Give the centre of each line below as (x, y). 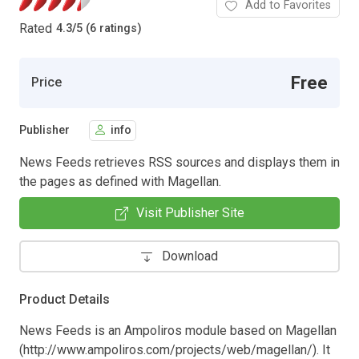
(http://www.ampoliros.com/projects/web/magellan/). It (175, 349)
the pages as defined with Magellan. (120, 181)
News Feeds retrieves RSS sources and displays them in (179, 162)
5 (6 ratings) (109, 29)
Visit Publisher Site (190, 212)
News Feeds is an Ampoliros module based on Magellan (178, 330)
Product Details (65, 299)
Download (190, 256)
